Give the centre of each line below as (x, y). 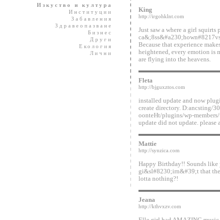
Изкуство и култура (75, 5)
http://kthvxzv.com (160, 206)
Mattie (148, 144)
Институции (86, 12)
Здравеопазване (79, 26)
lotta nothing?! (158, 179)
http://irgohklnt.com (161, 16)
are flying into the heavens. (175, 59)
